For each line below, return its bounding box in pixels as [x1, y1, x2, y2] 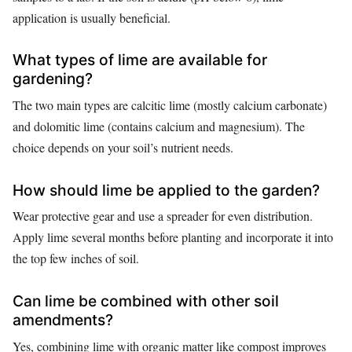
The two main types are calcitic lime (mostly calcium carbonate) [13, 96, 327, 113]
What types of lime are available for [13, 50, 267, 70]
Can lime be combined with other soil [13, 291, 279, 311]
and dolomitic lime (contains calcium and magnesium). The [13, 117, 305, 134]
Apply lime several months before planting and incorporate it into [13, 229, 333, 246]
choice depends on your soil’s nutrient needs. [13, 138, 233, 156]
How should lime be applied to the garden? [13, 180, 320, 200]
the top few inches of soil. [13, 250, 139, 267]
